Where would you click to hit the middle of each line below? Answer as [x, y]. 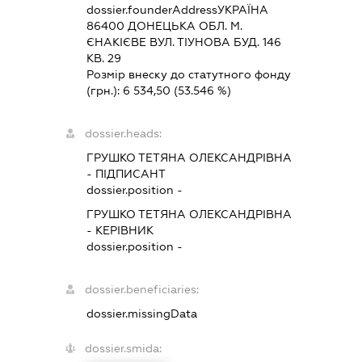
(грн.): [105, 90]
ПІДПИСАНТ [131, 173]
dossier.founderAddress [152, 9]
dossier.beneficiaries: [142, 289]
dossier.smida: [124, 348]
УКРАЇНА [243, 9]
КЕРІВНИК [125, 230]
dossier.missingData [142, 313]
